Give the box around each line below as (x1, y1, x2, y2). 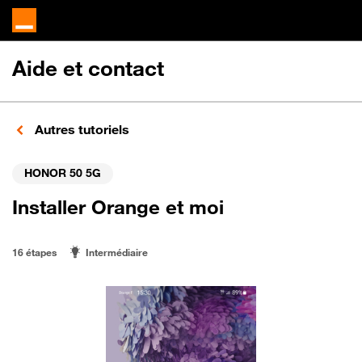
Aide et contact (12, 56, 164, 81)
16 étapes (12, 246, 57, 259)
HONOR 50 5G (24, 165, 101, 179)
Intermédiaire (86, 246, 148, 259)
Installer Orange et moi (12, 195, 224, 219)
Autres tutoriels (32, 121, 129, 137)
